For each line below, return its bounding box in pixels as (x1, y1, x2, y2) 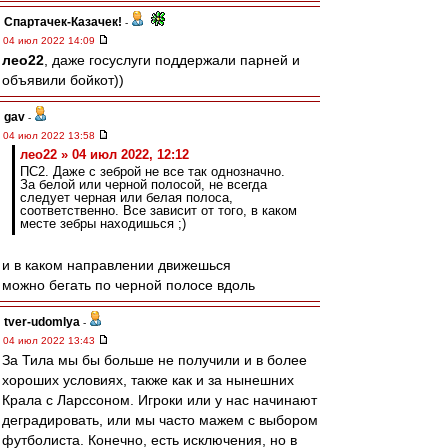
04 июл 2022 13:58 (3, 130, 98, 141)
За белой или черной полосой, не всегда (20, 177, 267, 192)
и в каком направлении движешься (2, 257, 231, 273)
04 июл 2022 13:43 (3, 335, 98, 346)
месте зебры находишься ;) (20, 216, 186, 231)
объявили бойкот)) (2, 72, 124, 88)
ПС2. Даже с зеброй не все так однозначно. (20, 164, 285, 179)
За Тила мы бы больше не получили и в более (2, 352, 307, 368)
